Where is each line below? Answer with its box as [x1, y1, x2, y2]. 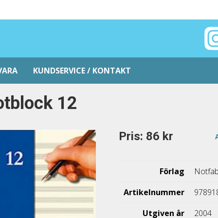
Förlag [160, 166, 185, 177]
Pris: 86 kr [119, 129, 174, 143]
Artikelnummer [124, 187, 185, 198]
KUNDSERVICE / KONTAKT [33, 65, 131, 76]
